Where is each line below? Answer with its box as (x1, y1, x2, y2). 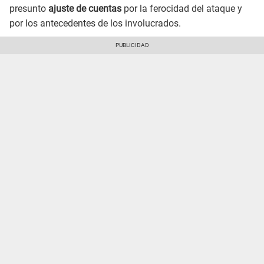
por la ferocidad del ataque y (121, 3, 242, 15)
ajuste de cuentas (48, 3, 121, 15)
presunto (9, 3, 48, 15)
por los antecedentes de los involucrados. (9, 18, 181, 29)
